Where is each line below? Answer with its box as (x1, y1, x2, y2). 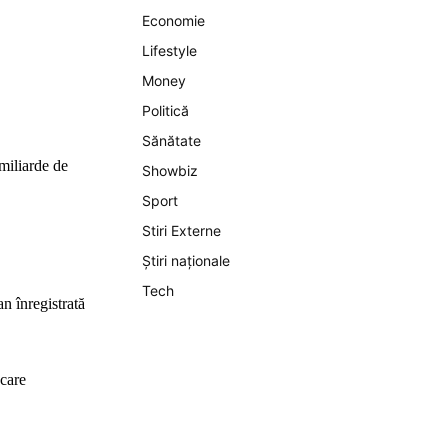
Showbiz (142, 162, 198, 179)
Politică (142, 102, 189, 119)
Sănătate (142, 132, 201, 149)
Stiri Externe (142, 222, 221, 239)
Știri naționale (142, 252, 230, 269)
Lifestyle (142, 42, 197, 59)
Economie (142, 12, 205, 29)
